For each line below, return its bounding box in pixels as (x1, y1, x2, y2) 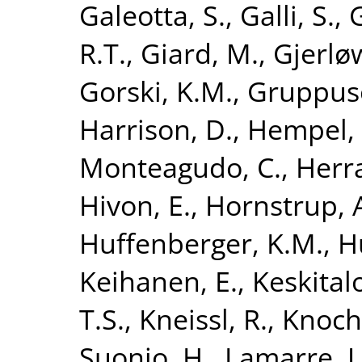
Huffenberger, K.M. (79, 223, 323, 262)
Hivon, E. (79, 185, 191, 224)
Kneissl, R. (139, 299, 267, 338)
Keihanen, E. (79, 261, 238, 300)
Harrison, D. (79, 109, 233, 148)
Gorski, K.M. (79, 71, 233, 110)
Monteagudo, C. (79, 147, 281, 186)
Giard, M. (141, 33, 259, 72)
